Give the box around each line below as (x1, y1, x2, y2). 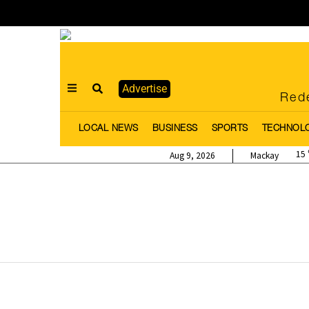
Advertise (122, 81, 167, 95)
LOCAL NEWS (78, 125, 139, 133)
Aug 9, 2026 (169, 150, 215, 162)
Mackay (250, 150, 279, 162)
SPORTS (211, 125, 248, 133)
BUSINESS (152, 125, 198, 133)
